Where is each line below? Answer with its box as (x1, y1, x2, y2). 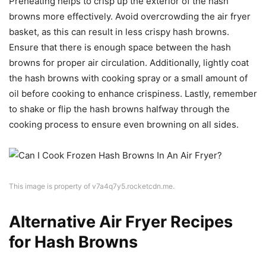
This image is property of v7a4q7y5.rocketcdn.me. (9, 181, 175, 191)
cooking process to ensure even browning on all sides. (9, 118, 239, 130)
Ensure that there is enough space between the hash (9, 41, 231, 53)
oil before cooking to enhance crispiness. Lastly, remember (9, 87, 257, 99)
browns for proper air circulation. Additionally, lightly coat (9, 56, 249, 68)
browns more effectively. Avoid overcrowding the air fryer (9, 10, 251, 22)
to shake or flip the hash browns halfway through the (9, 103, 230, 115)
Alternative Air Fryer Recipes (9, 211, 233, 232)
